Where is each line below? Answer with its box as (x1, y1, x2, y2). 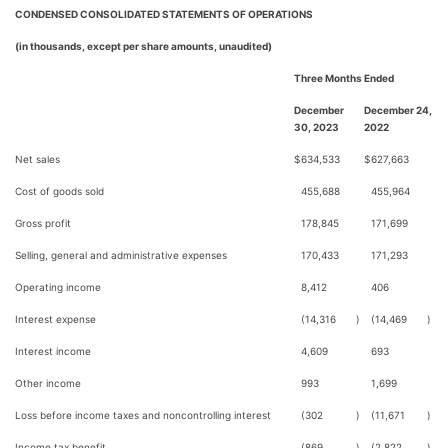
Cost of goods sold (15, 185, 104, 197)
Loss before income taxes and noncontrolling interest (15, 409, 271, 421)
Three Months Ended (294, 72, 394, 84)
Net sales (15, 153, 60, 165)
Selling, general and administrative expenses (15, 249, 227, 261)
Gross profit (15, 217, 71, 229)
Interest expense (15, 313, 96, 325)
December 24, (364, 104, 432, 116)
